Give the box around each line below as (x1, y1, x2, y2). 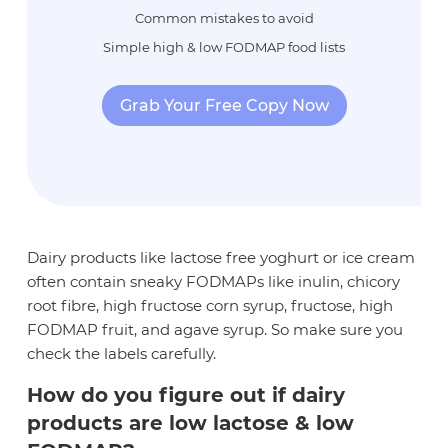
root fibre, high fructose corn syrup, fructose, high (27, 295, 394, 315)
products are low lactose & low (27, 410, 355, 435)
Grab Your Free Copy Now (119, 96, 329, 116)
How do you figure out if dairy (27, 382, 346, 407)
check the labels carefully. (27, 343, 217, 363)
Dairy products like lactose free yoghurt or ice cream (27, 247, 416, 267)
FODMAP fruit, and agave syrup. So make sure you (27, 319, 404, 339)
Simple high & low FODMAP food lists (103, 39, 345, 56)
